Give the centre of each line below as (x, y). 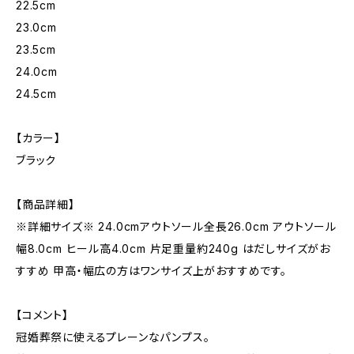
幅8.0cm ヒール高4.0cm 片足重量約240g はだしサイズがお (173, 249)
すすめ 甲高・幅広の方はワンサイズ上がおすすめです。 (151, 271)
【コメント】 (42, 315)
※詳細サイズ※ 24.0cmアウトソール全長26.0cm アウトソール (176, 226)
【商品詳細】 (45, 204)
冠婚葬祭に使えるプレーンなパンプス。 (113, 337)
